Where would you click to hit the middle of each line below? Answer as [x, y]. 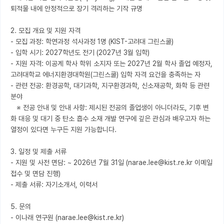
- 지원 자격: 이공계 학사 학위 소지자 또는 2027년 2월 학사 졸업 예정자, [111, 64]
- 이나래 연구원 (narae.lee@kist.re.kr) [67, 218]
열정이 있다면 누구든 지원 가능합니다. [63, 130]
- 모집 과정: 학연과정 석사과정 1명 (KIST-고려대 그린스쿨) [92, 42]
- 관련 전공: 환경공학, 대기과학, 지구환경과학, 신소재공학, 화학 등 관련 [110, 86]
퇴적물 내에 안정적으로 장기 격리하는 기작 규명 [76, 9]
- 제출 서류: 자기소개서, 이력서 [54, 185]
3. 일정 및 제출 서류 [38, 152]
